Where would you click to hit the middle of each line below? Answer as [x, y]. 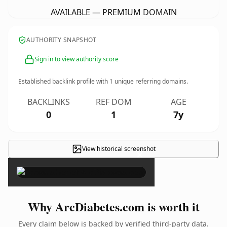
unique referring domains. [150, 81]
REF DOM [113, 102]
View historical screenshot [119, 149]
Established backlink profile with [64, 81]
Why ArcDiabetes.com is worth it [113, 206]
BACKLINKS [49, 102]
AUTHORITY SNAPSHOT [62, 40]
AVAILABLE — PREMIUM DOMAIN [113, 12]
